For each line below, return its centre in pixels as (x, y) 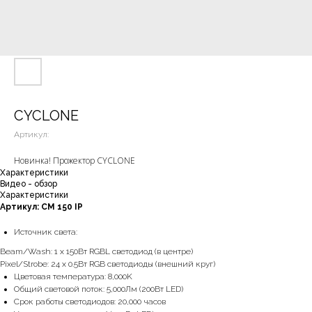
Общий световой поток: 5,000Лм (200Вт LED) (99, 289)
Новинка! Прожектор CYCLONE (75, 161)
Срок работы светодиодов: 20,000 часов (90, 302)
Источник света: (46, 232)
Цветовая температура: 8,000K (73, 276)
